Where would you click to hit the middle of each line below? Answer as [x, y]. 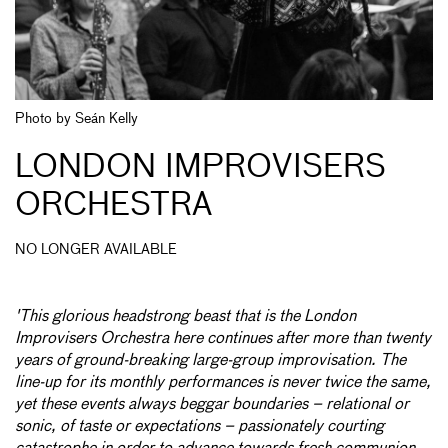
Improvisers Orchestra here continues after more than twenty [223, 338]
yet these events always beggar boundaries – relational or [212, 404]
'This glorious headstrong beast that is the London [185, 316]
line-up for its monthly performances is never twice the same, [223, 382]
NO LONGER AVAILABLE [96, 249]
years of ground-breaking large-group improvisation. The [210, 360]
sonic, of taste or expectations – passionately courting [199, 426]
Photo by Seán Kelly [76, 118]
